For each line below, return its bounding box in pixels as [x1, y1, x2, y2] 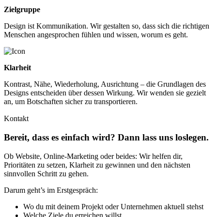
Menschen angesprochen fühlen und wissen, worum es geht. [4, 31, 188, 39]
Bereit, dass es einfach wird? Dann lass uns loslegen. [4, 132, 209, 143]
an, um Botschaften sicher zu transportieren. [4, 97, 138, 106]
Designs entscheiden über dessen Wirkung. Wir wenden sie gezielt [4, 89, 206, 97]
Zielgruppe [4, 5, 40, 14]
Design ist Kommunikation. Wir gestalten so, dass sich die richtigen [4, 22, 209, 31]
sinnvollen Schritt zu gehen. [4, 169, 89, 178]
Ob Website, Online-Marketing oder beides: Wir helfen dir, [4, 152, 183, 160]
